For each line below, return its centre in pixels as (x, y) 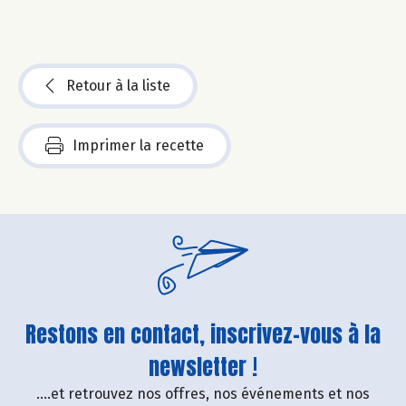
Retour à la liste (118, 85)
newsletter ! (203, 367)
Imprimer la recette (138, 145)
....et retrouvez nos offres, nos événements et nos (203, 393)
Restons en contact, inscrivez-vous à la (203, 334)
